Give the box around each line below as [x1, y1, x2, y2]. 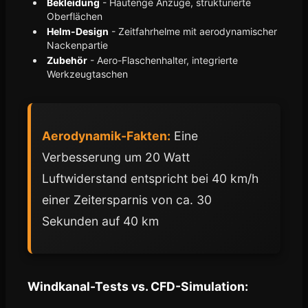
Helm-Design [47, 25, 109, 37]
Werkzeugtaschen [47, 68, 128, 80]
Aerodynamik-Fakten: [42, 129, 170, 143]
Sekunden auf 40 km [42, 214, 159, 228]
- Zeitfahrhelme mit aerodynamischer [109, 25, 277, 37]
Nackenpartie [47, 39, 108, 51]
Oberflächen [47, 10, 102, 22]
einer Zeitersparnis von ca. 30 [42, 192, 212, 207]
